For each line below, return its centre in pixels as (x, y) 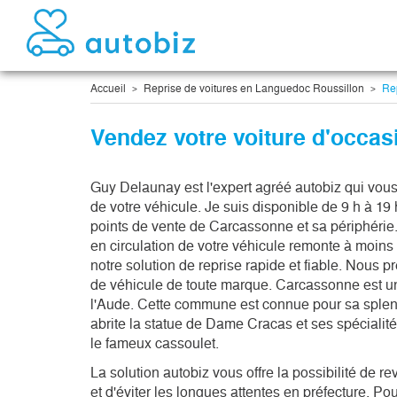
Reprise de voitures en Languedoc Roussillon (254, 88)
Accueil (108, 88)
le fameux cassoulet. (156, 343)
